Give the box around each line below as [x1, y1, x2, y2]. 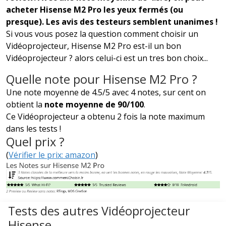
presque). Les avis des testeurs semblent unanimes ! [6, 16, 218, 28]
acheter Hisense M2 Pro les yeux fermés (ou [6, 4, 183, 16]
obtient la [6, 99, 44, 110]
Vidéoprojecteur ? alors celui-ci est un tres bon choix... [6, 52, 208, 64]
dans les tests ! [6, 123, 61, 135]
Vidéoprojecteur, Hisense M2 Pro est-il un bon [6, 40, 181, 52]
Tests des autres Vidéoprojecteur [8, 203, 190, 219]
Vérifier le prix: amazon [9, 149, 95, 161]
